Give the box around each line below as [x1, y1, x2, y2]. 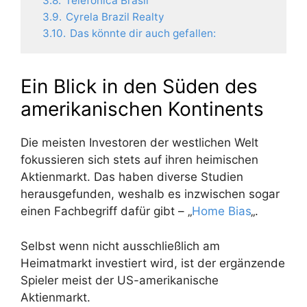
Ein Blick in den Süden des [21, 75, 258, 99]
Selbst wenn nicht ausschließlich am [21, 238, 220, 253]
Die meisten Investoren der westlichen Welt [21, 136, 258, 150]
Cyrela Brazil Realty [66, 10, 164, 24]
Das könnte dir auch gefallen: [70, 27, 216, 40]
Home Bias [192, 204, 251, 219]
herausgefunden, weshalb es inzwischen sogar [21, 187, 280, 201]
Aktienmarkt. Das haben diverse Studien [21, 170, 243, 184]
